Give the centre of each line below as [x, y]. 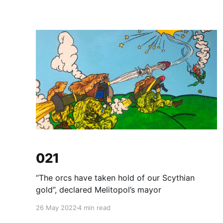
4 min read [94, 208]
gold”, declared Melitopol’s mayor [99, 190]
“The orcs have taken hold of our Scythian [115, 178]
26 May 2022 [56, 208]
